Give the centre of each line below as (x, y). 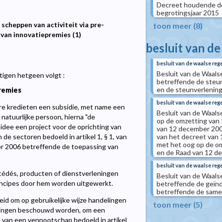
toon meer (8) (178, 26)
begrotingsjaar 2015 (188, 13)
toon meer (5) (178, 204)
